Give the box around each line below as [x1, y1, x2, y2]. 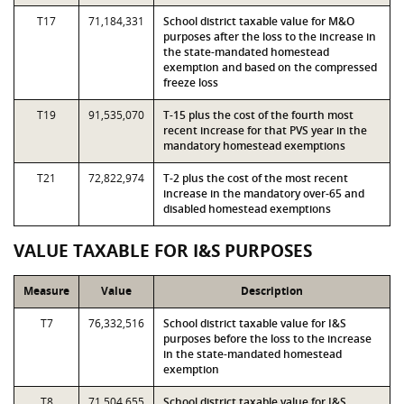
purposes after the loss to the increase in [163, 29, 376, 44]
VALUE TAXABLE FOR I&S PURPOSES [14, 239, 312, 262]
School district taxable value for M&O [163, 14, 354, 29]
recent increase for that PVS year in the [163, 123, 367, 138]
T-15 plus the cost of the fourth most [163, 107, 353, 123]
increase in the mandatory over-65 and [163, 186, 364, 201]
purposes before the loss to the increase [163, 331, 372, 346]
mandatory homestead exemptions [163, 138, 345, 153]
